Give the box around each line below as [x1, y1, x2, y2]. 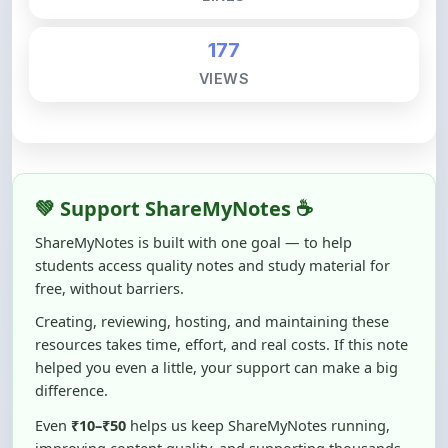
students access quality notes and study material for [35, 210, 390, 230]
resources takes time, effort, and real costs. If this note [35, 289, 408, 309]
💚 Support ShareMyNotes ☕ [35, 150, 313, 177]
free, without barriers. [35, 233, 184, 253]
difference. [35, 335, 108, 355]
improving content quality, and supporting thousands [35, 393, 401, 413]
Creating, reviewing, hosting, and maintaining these [35, 266, 389, 286]
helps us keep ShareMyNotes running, [126, 370, 390, 390]
